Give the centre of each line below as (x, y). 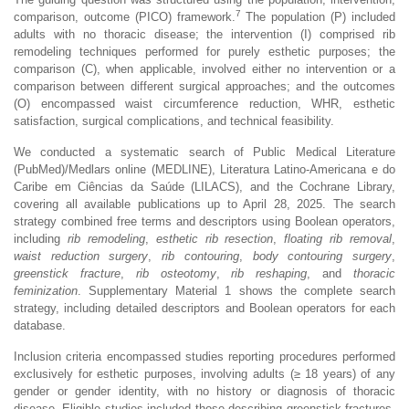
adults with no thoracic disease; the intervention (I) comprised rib (204, 34)
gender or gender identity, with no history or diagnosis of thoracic (204, 391)
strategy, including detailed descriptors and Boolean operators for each (204, 308)
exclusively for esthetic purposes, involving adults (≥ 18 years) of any (204, 373)
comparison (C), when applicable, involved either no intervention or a (204, 68)
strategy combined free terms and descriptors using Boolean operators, (204, 221)
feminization (46, 290)
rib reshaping (269, 273)
